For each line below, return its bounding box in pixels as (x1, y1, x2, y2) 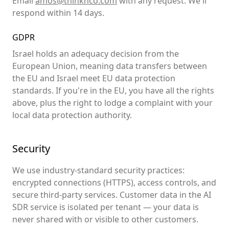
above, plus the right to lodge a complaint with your (12, 97, 213, 108)
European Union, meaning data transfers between (12, 60, 207, 72)
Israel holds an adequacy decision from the (12, 48, 179, 59)
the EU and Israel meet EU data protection (12, 73, 175, 84)
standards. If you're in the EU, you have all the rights (12, 85, 214, 96)
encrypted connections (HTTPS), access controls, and (12, 177, 216, 188)
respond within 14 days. (12, 7, 104, 18)
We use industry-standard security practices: (12, 165, 185, 176)
